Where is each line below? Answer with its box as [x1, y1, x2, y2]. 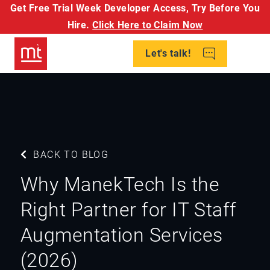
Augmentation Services [20, 224, 224, 246]
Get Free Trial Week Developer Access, [10, 2, 189, 14]
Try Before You [191, 2, 260, 14]
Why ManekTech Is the [20, 173, 220, 196]
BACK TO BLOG [30, 149, 109, 160]
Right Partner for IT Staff [20, 198, 237, 221]
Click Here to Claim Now [92, 19, 203, 31]
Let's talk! [145, 47, 193, 59]
